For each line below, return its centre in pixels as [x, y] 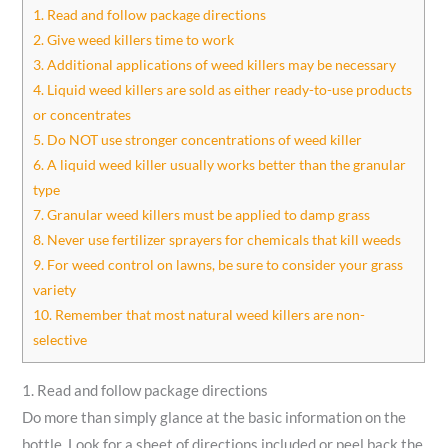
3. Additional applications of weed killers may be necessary [215, 64]
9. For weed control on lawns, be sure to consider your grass [218, 264]
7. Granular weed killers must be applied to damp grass [202, 214]
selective [60, 339]
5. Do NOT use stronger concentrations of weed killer [198, 139]
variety [55, 289]
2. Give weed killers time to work [134, 39]
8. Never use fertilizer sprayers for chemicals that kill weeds [217, 239]
